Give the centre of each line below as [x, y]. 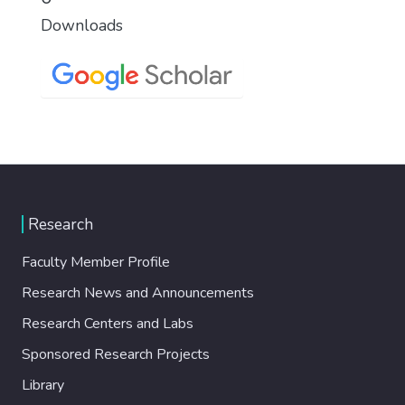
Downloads [82, 25]
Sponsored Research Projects [116, 354]
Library [43, 385]
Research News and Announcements [138, 292]
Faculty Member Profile [96, 262]
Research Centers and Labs [108, 323]
